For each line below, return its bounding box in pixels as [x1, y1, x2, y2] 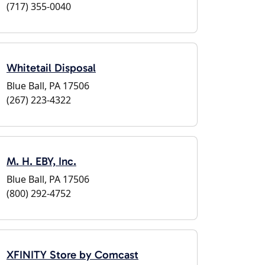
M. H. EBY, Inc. [7, 154, 76, 168]
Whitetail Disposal [7, 61, 96, 75]
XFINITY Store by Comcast [7, 248, 138, 261]
